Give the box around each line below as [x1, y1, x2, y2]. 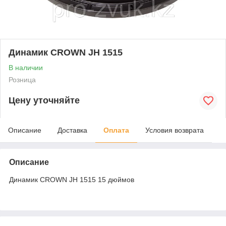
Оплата [103, 126, 129, 134]
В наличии [9, 63, 43, 72]
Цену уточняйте [9, 95, 80, 106]
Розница [9, 75, 36, 84]
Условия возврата [145, 126, 204, 134]
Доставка [58, 126, 87, 134]
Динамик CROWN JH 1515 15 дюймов [9, 175, 134, 184]
